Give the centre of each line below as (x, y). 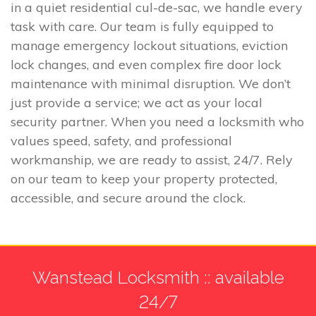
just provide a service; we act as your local (136, 103)
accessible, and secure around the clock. (128, 198)
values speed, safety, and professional (121, 141)
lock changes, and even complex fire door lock (146, 65)
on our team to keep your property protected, (144, 179)
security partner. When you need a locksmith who (157, 122)
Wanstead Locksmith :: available (158, 277)
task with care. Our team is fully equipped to (142, 27)
